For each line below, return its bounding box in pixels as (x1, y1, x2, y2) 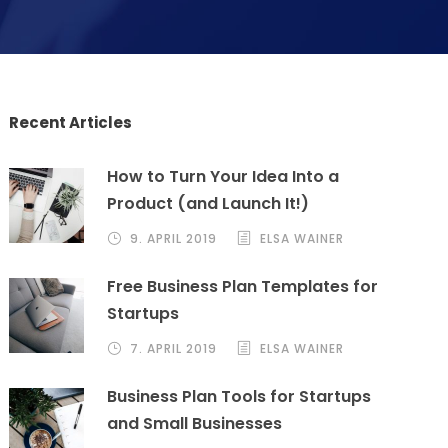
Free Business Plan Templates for (107, 274, 379, 298)
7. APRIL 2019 (130, 339, 218, 357)
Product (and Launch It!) (107, 191, 310, 215)
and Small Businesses (107, 411, 283, 435)
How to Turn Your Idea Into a (107, 164, 340, 188)
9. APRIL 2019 (130, 229, 218, 247)
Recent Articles (9, 111, 133, 133)
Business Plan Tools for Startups (107, 384, 372, 408)
